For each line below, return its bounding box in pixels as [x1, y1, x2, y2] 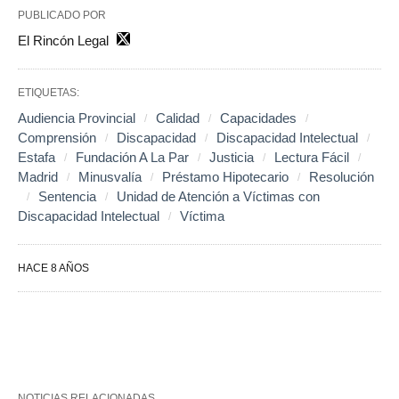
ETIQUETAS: [18, 85, 79, 99]
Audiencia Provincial [18, 110, 135, 126]
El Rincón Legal [18, 32, 109, 48]
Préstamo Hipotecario [162, 168, 289, 184]
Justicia [209, 149, 254, 165]
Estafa [18, 149, 55, 165]
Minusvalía [78, 168, 142, 184]
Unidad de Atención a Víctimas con [117, 188, 320, 204]
